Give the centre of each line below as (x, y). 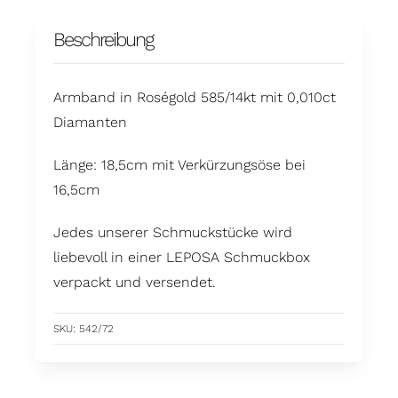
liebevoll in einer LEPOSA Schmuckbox (181, 258)
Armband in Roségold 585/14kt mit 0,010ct (194, 98)
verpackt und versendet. (134, 283)
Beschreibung (103, 40)
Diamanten (90, 123)
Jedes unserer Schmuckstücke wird (172, 233)
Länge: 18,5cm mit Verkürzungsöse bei (179, 165)
